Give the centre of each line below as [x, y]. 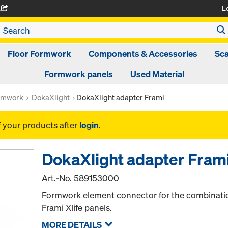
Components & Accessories [143, 54]
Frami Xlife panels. [77, 207]
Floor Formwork [39, 54]
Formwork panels [78, 74]
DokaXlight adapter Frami [120, 97]
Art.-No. [58, 178]
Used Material [157, 74]
